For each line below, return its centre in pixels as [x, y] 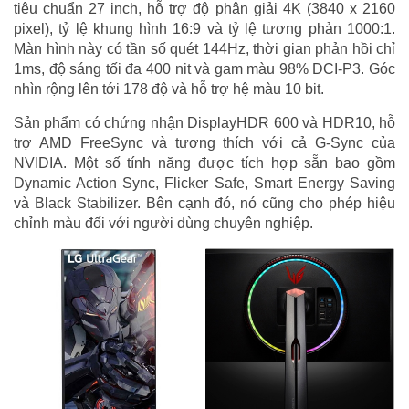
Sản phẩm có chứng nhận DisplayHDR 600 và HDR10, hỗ [204, 122]
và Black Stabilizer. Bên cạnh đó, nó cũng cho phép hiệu [204, 203]
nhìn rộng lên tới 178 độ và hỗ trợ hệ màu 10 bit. [169, 89]
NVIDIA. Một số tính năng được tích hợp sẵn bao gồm [204, 163]
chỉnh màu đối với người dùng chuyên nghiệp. [163, 223]
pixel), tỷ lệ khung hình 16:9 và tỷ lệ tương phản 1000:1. [204, 28]
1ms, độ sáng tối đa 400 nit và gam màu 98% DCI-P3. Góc [204, 68]
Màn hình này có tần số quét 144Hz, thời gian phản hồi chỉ [204, 48]
